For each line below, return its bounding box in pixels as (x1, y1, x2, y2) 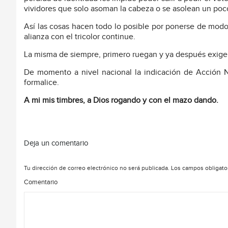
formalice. (24, 77, 59, 88)
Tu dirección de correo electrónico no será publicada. (24, 164, 169, 172)
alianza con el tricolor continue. (24, 32, 135, 42)
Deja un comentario (24, 138, 89, 148)
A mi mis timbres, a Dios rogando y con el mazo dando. (24, 95, 218, 105)
